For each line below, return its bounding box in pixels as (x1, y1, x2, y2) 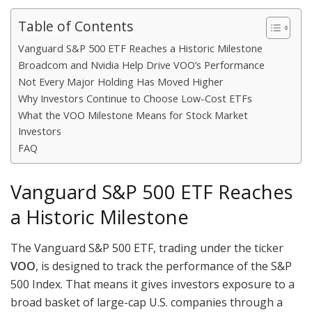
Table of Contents (18, 17, 133, 36)
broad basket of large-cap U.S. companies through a (10, 295, 283, 311)
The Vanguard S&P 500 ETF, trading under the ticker (10, 240, 283, 256)
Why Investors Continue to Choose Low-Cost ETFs (18, 92, 252, 106)
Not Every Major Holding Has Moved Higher (18, 75, 224, 89)
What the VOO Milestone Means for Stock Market (18, 109, 248, 123)
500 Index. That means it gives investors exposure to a (10, 276, 295, 292)
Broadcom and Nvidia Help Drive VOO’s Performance (18, 58, 265, 72)
